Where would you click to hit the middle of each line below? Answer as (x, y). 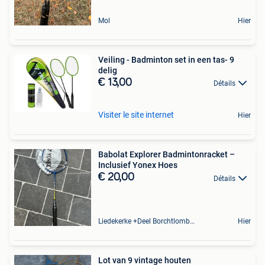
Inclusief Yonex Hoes (138, 165)
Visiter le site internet (136, 115)
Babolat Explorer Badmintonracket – (167, 155)
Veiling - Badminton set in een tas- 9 (166, 60)
